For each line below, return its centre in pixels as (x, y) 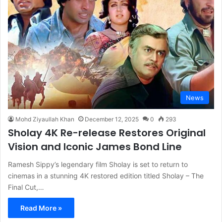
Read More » (41, 208)
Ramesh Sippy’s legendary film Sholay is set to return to (98, 164)
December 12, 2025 (112, 119)
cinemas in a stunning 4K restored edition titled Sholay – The (106, 175)
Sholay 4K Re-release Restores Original (107, 133)
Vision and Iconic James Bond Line (95, 146)
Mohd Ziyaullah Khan (45, 119)
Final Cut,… (26, 187)
